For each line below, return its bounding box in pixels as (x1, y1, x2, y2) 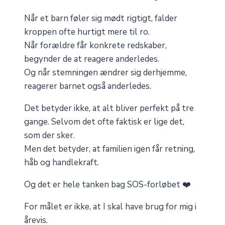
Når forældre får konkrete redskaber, (24, 40, 167, 52)
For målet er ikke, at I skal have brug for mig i (24, 201, 196, 213)
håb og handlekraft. (24, 157, 99, 169)
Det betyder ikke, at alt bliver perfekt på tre (24, 102, 194, 115)
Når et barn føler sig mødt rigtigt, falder (24, 13, 177, 25)
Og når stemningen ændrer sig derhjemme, (24, 67, 187, 79)
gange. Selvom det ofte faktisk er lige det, (24, 116, 184, 128)
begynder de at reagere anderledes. (24, 53, 159, 65)
